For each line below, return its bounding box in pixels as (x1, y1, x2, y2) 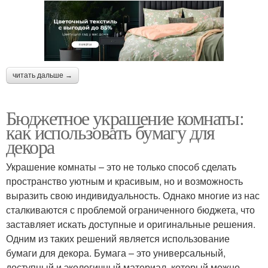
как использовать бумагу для (6, 119, 215, 145)
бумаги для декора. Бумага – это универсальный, (6, 246, 226, 260)
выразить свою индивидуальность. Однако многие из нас (6, 188, 260, 203)
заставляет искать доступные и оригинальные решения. (6, 217, 255, 232)
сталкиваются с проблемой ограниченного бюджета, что (6, 203, 255, 217)
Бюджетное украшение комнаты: (6, 105, 244, 131)
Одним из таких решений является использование (6, 232, 230, 246)
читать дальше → (13, 71, 72, 80)
